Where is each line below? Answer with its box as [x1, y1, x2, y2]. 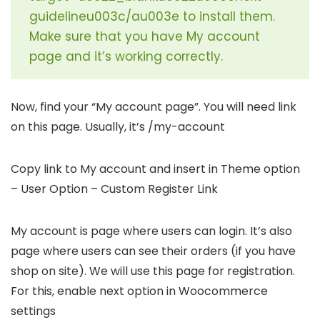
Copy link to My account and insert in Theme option [11, 160, 300, 177]
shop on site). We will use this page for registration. [11, 262, 295, 279]
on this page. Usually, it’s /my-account [11, 118, 225, 135]
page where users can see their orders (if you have [11, 242, 296, 259]
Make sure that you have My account [29, 27, 260, 45]
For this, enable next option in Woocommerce [11, 282, 268, 299]
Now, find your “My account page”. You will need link [11, 98, 296, 115]
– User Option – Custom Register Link [11, 180, 218, 197]
